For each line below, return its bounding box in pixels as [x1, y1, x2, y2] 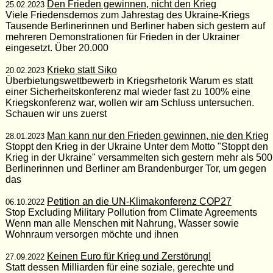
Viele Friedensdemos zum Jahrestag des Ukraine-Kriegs [5, 9, 250, 20]
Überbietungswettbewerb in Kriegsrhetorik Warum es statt [5, 75, 253, 86]
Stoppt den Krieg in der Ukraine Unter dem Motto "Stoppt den [5, 141, 268, 152]
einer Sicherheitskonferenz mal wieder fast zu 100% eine [5, 86, 250, 97]
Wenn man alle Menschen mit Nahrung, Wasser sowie [5, 218, 239, 229]
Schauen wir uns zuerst [5, 108, 107, 119]
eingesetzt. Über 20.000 [5, 42, 108, 53]
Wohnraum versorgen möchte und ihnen [5, 229, 179, 239]
